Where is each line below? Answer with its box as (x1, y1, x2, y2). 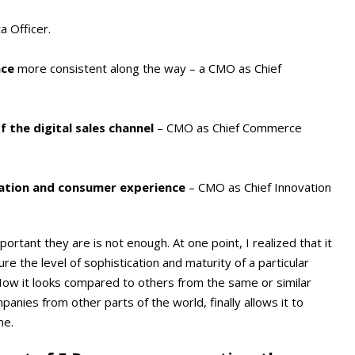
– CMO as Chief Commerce (154, 119, 302, 136)
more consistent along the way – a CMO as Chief (14, 59, 281, 76)
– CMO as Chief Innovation (185, 178, 331, 195)
